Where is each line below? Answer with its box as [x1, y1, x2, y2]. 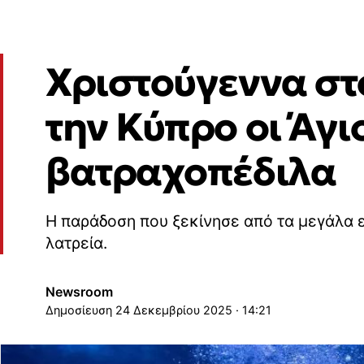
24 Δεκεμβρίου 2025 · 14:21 [115, 302, 271, 317]
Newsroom [45, 283, 113, 300]
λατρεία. [45, 233, 107, 253]
